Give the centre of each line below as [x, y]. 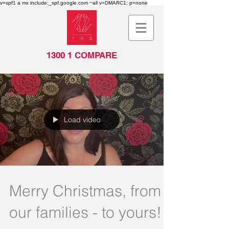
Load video [82, 120]
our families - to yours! [85, 212]
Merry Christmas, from [85, 191]
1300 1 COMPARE [82, 55]
